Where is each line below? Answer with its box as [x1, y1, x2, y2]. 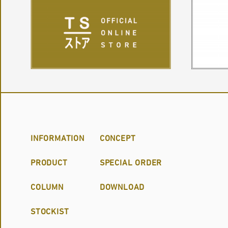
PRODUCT [31, 158, 68, 167]
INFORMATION [31, 133, 84, 143]
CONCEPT [99, 133, 136, 143]
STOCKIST [31, 207, 69, 216]
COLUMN [31, 182, 64, 192]
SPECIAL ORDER [99, 158, 162, 167]
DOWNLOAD [99, 182, 145, 192]
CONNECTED [10, 25, 50, 34]
